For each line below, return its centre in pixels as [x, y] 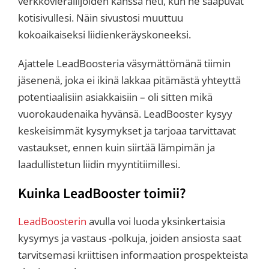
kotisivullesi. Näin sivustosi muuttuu [101, 17]
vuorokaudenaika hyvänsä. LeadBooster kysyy [125, 113]
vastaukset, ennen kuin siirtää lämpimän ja [116, 147]
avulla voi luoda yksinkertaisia [156, 221]
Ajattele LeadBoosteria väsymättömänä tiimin [124, 63]
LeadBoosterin [52, 221]
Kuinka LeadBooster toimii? [102, 194]
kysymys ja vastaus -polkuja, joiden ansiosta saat [130, 238]
